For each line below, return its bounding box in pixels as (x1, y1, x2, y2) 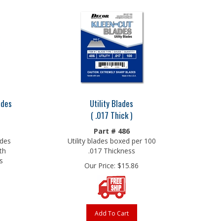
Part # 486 (93, 124, 130, 133)
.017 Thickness (88, 144, 135, 153)
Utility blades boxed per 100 (67, 134, 156, 143)
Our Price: (84, 158, 115, 168)
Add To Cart (94, 207, 129, 215)
